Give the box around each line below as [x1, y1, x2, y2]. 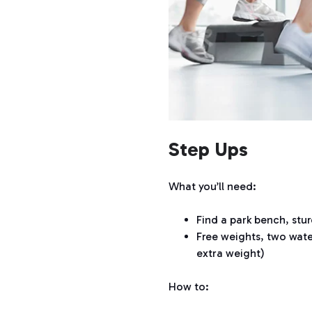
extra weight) [196, 247, 265, 260]
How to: [169, 280, 210, 294]
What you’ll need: [169, 180, 257, 194]
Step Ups [169, 138, 249, 162]
